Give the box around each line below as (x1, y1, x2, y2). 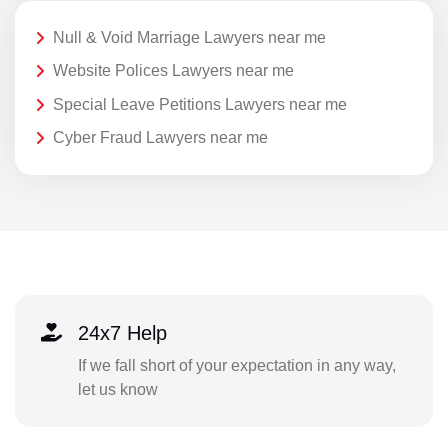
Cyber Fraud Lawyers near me (53, 129, 268, 147)
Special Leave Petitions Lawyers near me (53, 95, 347, 113)
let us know (77, 380, 158, 398)
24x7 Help (77, 321, 167, 344)
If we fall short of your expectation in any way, (77, 356, 396, 374)
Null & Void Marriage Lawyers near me (53, 28, 326, 46)
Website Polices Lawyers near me (53, 62, 294, 80)
